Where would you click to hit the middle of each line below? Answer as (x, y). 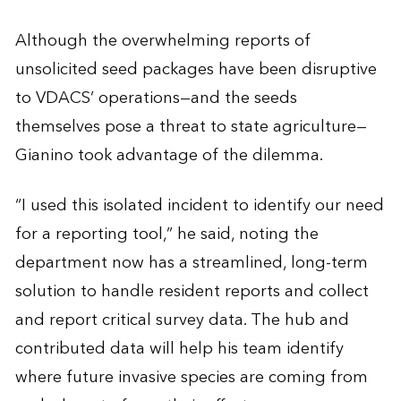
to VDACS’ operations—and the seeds (156, 98)
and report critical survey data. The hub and (182, 320)
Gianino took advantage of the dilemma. (169, 155)
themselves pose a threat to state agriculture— (191, 127)
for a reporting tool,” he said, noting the (166, 234)
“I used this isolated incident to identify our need (199, 205)
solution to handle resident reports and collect (192, 291)
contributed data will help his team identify (179, 349)
